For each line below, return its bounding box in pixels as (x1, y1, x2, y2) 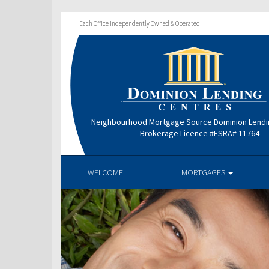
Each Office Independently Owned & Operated (79, 19, 200, 28)
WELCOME (88, 167, 123, 178)
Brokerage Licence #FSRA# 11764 (139, 127, 259, 139)
